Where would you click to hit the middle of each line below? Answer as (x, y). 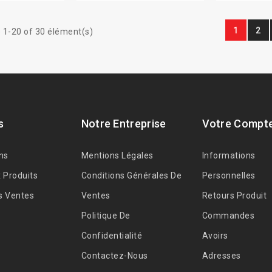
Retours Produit (234, 196)
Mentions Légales (117, 156)
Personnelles (229, 176)
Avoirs (215, 236)
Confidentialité (112, 236)
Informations (229, 156)
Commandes (228, 216)
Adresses (221, 256)
